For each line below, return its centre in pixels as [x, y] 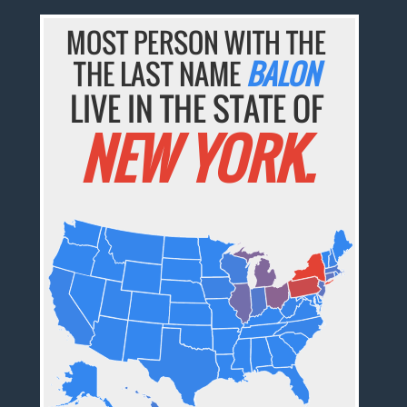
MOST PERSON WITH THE [197, 43]
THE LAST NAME [160, 74]
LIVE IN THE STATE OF [196, 109]
